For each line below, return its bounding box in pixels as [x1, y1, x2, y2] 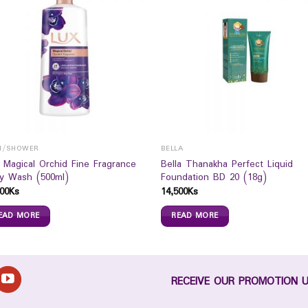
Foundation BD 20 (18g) [160, 170, 267, 186]
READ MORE [171, 210, 219, 223]
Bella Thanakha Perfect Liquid [160, 157, 293, 173]
